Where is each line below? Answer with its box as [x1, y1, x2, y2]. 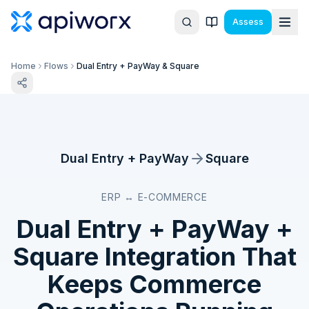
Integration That [98, 241, 297, 272]
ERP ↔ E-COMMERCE [101, 191, 208, 203]
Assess [232, 17, 263, 27]
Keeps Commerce [48, 269, 261, 299]
